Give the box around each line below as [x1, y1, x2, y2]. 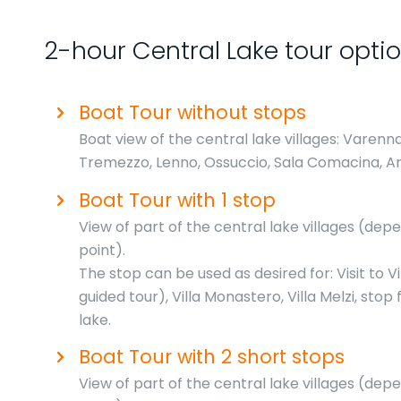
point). [78, 239, 125, 260]
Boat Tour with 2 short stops [78, 344, 345, 371]
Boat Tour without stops [78, 99, 306, 126]
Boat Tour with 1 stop [78, 186, 276, 213]
